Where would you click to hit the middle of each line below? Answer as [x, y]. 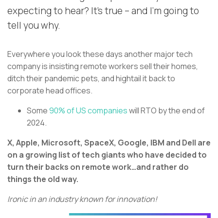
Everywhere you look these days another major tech [100, 54]
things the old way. [43, 179]
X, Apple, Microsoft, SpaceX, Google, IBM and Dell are [109, 143]
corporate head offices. [50, 91]
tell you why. [34, 26]
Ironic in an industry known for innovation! [82, 199]
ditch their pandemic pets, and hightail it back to [91, 79]
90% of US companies [88, 111]
